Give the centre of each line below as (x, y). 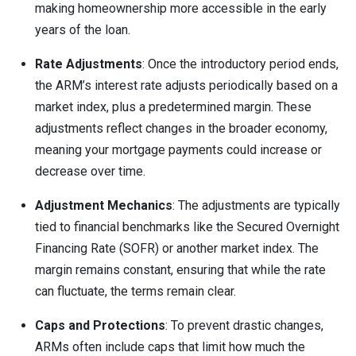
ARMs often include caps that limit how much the (170, 347)
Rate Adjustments (89, 64)
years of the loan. (83, 30)
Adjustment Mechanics (104, 205)
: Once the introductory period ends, (240, 64)
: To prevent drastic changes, (244, 325)
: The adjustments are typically (256, 205)
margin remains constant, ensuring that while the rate (180, 270)
